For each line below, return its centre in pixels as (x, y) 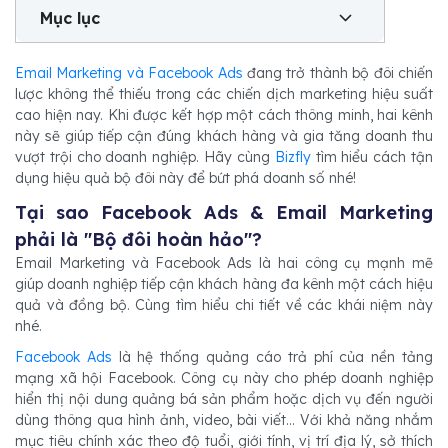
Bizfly (292, 157)
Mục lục (70, 18)
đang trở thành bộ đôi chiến (338, 73)
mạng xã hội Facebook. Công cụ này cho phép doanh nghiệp (224, 378)
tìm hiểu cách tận (372, 157)
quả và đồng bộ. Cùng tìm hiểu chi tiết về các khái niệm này (224, 305)
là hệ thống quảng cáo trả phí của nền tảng (272, 357)
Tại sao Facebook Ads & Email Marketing (224, 212)
